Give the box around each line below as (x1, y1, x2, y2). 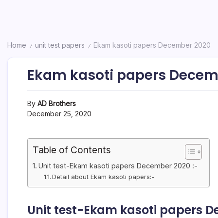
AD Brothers (37, 99, 76, 108)
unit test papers (35, 41, 85, 49)
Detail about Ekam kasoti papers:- (52, 173, 155, 181)
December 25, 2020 (27, 109, 91, 118)
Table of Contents (33, 144, 111, 156)
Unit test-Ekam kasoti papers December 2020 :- (38, 162, 200, 170)
